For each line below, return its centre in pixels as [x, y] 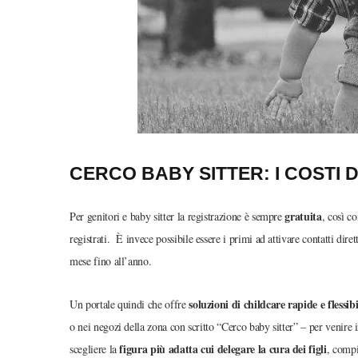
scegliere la [95, 348]
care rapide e [297, 304]
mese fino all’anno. [111, 261]
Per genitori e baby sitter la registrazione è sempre [177, 216]
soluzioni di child [227, 304]
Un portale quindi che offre [129, 304]
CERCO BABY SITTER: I [177, 173]
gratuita [303, 216]
